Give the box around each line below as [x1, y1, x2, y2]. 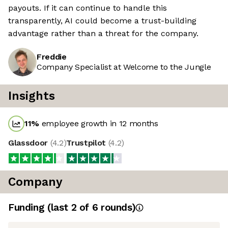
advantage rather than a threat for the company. [8, 28, 198, 39]
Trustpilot [66, 138, 108, 148]
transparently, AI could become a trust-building [8, 16, 196, 26]
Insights [8, 89, 55, 103]
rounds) [98, 202, 136, 214]
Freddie [37, 52, 67, 62]
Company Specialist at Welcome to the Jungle [37, 62, 211, 72]
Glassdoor [8, 138, 50, 148]
